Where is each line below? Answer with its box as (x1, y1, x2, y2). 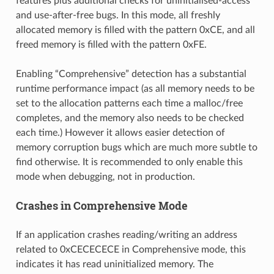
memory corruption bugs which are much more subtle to (15, 142, 257, 152)
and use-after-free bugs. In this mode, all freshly (15, 10, 220, 20)
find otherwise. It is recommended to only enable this (15, 157, 243, 167)
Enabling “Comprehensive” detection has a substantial (15, 68, 246, 79)
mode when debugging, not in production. (15, 171, 195, 182)
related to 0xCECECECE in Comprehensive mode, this (15, 244, 246, 254)
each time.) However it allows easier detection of (15, 127, 225, 138)
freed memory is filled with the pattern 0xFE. (15, 39, 207, 50)
